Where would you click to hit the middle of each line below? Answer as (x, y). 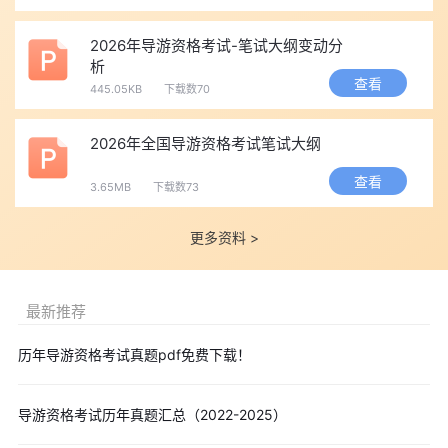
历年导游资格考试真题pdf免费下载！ (134, 355)
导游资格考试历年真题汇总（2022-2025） (152, 415)
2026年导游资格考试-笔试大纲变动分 (216, 46)
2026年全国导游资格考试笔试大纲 (205, 144)
